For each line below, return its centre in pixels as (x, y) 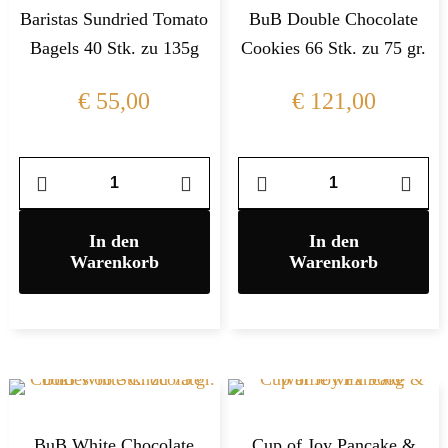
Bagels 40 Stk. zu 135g (114, 48)
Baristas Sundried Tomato (114, 19)
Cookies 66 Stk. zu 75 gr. (334, 48)
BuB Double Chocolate (334, 19)
